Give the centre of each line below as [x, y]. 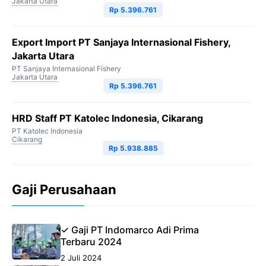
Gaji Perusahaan [64, 189]
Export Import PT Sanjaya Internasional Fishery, [121, 42]
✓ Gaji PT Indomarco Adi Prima [129, 229]
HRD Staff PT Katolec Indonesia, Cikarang [107, 118]
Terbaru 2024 [91, 241]
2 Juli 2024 [81, 257]
